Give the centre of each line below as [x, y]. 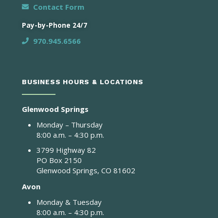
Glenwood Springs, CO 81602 [86, 170]
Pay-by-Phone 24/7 [54, 25]
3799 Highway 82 [66, 150]
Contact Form [58, 7]
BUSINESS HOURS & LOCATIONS [83, 82]
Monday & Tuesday [69, 202]
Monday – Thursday [70, 124]
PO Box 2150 [59, 160]
